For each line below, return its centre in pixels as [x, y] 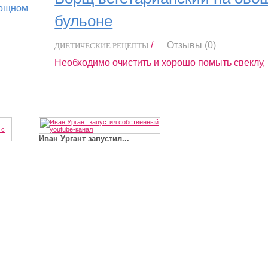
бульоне [84, 21]
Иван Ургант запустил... [84, 139]
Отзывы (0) [192, 45]
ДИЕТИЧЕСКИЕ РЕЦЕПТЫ [102, 46]
